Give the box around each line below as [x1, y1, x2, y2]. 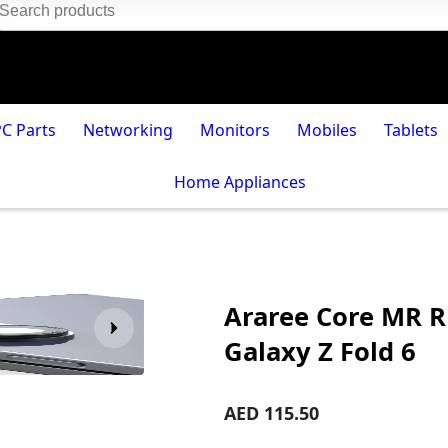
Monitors [200, 119, 270, 141]
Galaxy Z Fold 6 [223, 334, 416, 370]
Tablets [383, 119, 438, 141]
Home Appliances [174, 171, 306, 193]
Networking [83, 119, 174, 141]
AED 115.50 [223, 401, 319, 426]
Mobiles [296, 119, 357, 141]
